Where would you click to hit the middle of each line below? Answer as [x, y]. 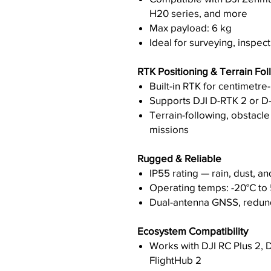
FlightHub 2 [175, 260]
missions [169, 129]
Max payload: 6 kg [191, 28]
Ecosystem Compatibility [193, 231]
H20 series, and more [198, 13]
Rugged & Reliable [179, 158]
